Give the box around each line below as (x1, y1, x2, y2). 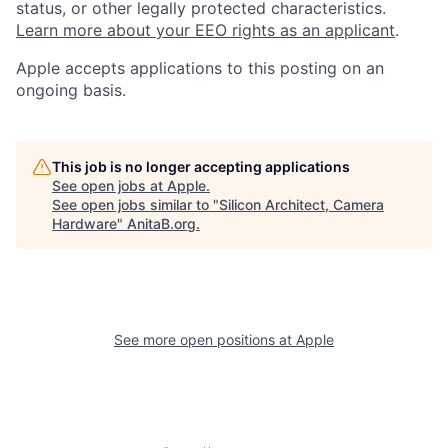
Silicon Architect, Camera (219, 196, 384, 214)
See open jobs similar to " (52, 196, 219, 214)
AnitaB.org (127, 215, 196, 233)
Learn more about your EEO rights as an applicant (16, 20, 395, 41)
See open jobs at (52, 177, 167, 195)
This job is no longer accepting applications (52, 158, 350, 176)
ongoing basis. (16, 80, 126, 101)
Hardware (52, 215, 117, 233)
